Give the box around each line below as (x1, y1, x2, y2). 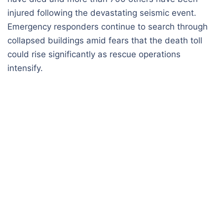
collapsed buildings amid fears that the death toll (7, 35, 202, 45)
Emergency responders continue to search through (7, 21, 208, 32)
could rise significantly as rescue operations (7, 49, 181, 59)
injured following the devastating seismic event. (7, 7, 196, 18)
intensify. (7, 63, 43, 73)
